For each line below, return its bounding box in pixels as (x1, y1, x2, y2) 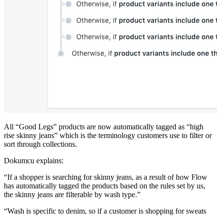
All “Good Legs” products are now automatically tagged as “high (4, 122, 203, 131)
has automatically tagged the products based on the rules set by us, (4, 181, 205, 190)
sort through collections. (4, 139, 77, 148)
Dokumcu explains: (4, 156, 63, 165)
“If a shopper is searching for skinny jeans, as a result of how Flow (4, 172, 207, 181)
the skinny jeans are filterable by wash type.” (4, 190, 140, 199)
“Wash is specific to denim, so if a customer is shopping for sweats (4, 206, 206, 215)
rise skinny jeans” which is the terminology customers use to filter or (4, 131, 212, 139)
